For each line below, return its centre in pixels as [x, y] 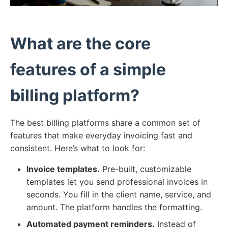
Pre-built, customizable [146, 169]
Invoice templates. [63, 169]
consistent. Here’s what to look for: [78, 148]
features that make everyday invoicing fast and [101, 136]
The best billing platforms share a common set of [105, 123]
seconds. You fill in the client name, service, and [119, 195]
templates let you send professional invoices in [117, 182]
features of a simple [88, 70]
